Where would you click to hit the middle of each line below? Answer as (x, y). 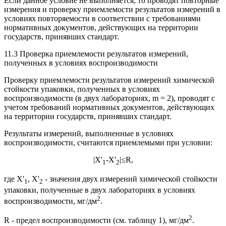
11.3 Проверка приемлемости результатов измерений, (96, 53)
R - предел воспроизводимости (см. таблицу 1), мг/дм (96, 220)
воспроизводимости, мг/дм (50, 201)
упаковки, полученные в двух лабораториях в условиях (100, 190)
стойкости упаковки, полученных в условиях (82, 89)
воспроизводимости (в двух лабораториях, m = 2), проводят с (109, 98)
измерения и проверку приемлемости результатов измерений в (112, 9)
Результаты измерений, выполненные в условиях (89, 133)
